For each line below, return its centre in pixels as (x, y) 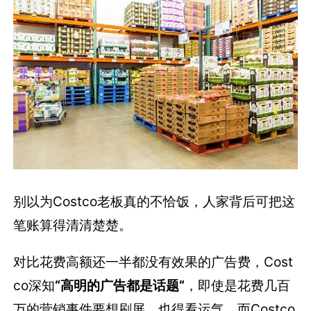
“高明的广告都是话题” (120, 286)
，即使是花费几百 (238, 286)
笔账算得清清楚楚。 (73, 225)
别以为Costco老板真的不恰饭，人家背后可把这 (154, 202)
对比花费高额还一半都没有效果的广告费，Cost (153, 262)
